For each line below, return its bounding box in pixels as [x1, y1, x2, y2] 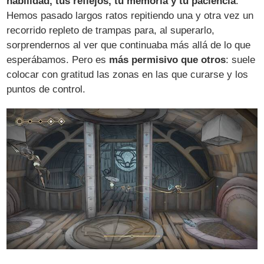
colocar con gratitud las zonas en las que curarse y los [6, 68, 249, 80]
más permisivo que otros [109, 54, 226, 65]
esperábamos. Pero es [6, 54, 110, 65]
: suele [226, 54, 256, 65]
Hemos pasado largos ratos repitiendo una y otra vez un [6, 9, 254, 21]
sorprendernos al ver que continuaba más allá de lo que [6, 39, 251, 51]
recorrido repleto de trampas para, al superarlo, [6, 24, 215, 36]
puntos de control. [6, 83, 86, 95]
